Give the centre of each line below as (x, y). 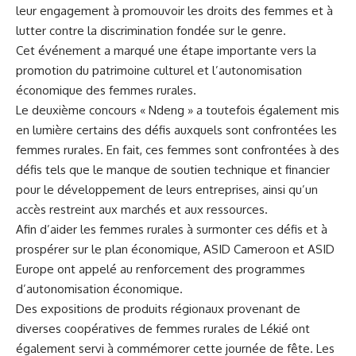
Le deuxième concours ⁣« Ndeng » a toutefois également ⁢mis (178, 110)
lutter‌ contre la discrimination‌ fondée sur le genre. (151, 30)
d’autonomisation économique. (99, 288)
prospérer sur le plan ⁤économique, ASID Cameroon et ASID (175, 249)
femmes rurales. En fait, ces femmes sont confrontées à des (178, 149)
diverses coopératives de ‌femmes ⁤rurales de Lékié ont (163, 328)
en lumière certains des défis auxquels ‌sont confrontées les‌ (176, 130)
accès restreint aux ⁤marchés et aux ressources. (142, 209)
